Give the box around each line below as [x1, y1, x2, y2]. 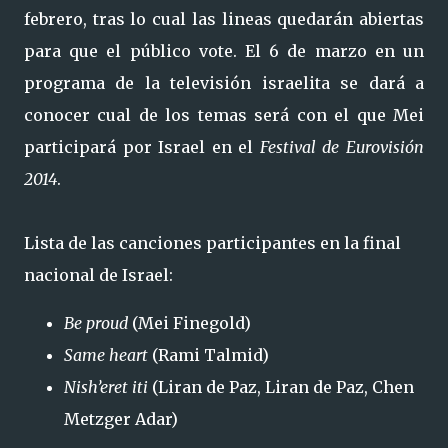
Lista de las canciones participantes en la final [24, 233, 401, 253]
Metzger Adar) [64, 409, 178, 429]
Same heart [64, 345, 148, 365]
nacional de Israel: [24, 265, 173, 285]
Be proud [64, 313, 128, 333]
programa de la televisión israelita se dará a [24, 73, 424, 93]
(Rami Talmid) [148, 345, 269, 365]
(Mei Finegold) [128, 313, 251, 333]
